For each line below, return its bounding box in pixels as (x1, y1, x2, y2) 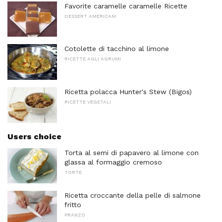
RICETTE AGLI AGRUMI (64, 56, 121, 62)
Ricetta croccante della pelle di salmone (64, 191, 201, 200)
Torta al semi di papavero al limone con (64, 148, 199, 157)
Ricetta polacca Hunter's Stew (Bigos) (64, 88, 192, 96)
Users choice (7, 131, 61, 141)
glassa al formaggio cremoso (64, 158, 162, 166)
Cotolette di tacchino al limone (64, 45, 169, 53)
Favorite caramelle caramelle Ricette (64, 1, 187, 10)
